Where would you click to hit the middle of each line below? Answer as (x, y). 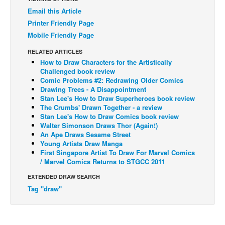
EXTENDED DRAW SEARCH (64, 177)
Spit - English (39, 94)
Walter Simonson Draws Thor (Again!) (99, 126)
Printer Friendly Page (61, 23)
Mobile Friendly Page (61, 35)
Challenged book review (78, 71)
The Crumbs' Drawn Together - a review (101, 107)
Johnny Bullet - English (54, 47)
